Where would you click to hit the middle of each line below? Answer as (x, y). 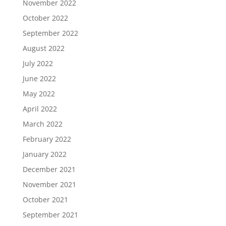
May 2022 (39, 94)
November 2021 (49, 184)
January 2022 (44, 154)
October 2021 (45, 200)
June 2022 (39, 78)
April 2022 (40, 109)
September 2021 (50, 215)
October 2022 (45, 18)
